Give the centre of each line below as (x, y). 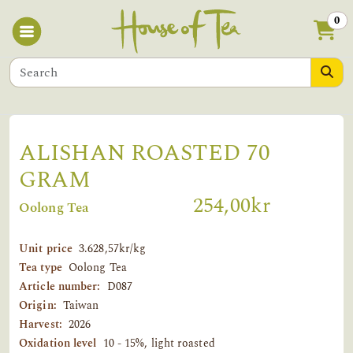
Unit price (46, 249)
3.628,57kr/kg (113, 249)
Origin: (38, 305)
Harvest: (41, 324)
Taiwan (81, 305)
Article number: (60, 286)
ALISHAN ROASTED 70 (145, 153)
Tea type (41, 268)
